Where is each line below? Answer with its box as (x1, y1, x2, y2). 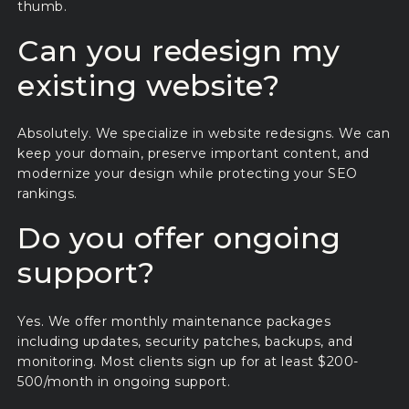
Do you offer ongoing (17, 220, 341, 257)
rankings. (17, 185, 78, 203)
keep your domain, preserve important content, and (17, 145, 370, 163)
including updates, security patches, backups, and (17, 332, 353, 350)
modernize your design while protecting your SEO (17, 165, 358, 183)
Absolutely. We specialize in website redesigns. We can (17, 125, 391, 142)
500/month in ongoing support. (17, 372, 231, 390)
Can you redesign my (17, 32, 341, 68)
